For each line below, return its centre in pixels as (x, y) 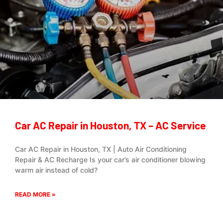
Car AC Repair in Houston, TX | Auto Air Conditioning (101, 149)
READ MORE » (35, 194)
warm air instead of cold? (56, 170)
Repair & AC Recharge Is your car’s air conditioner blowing (110, 160)
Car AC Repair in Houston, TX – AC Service (110, 125)
